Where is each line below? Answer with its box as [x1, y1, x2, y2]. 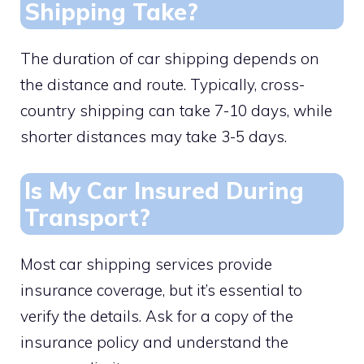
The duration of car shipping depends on [20, 49, 319, 69]
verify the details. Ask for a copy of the [20, 305, 293, 326]
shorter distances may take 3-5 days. [20, 127, 287, 147]
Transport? [24, 202, 150, 232]
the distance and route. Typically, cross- [20, 75, 305, 95]
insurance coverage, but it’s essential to [20, 279, 302, 300]
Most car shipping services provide [20, 253, 272, 274]
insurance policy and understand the [20, 331, 288, 352]
